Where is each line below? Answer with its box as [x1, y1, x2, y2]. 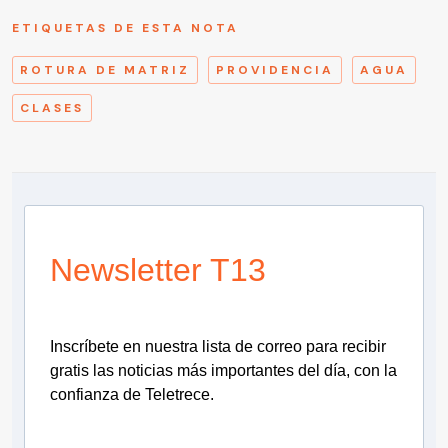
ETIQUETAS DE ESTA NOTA [12, 20, 239, 37]
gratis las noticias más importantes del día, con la [50, 362, 397, 380]
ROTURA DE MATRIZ [20, 62, 190, 79]
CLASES [20, 100, 84, 117]
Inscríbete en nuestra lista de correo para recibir [50, 338, 386, 356]
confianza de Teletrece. [50, 386, 214, 404]
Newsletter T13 [50, 252, 266, 289]
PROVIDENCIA [216, 62, 334, 79]
